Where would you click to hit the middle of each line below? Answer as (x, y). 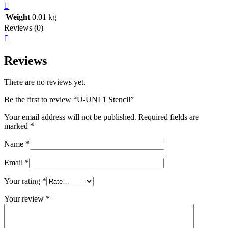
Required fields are (169, 117)
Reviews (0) (24, 27)
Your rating (23, 181)
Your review (25, 198)
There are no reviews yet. (45, 82)
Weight (18, 17)
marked (17, 126)
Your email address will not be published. (70, 117)
